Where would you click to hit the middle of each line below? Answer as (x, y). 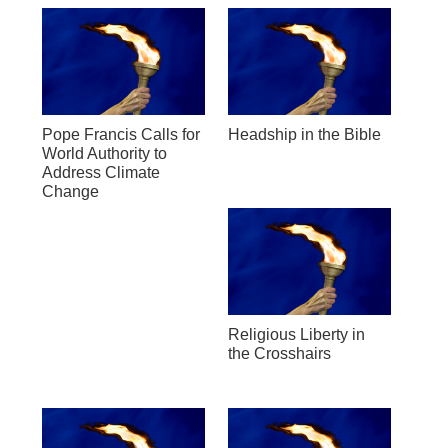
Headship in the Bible (304, 134)
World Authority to (104, 153)
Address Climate (100, 172)
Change (70, 191)
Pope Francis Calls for (120, 134)
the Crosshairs (279, 353)
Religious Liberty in (296, 334)
